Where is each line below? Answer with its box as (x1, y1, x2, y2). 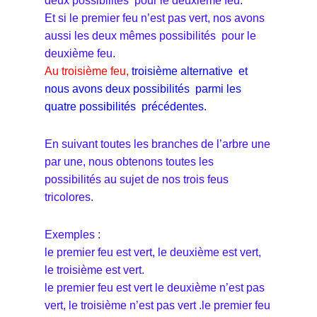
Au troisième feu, (45, 64, 132, 77)
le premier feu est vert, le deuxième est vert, (45, 246, 261, 258)
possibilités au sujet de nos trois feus (45, 173, 229, 185)
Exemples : (45, 228, 100, 241)
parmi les (192, 82, 241, 95)
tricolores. (45, 190, 96, 203)
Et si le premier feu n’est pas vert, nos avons (45, 11, 265, 24)
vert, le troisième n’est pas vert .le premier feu (45, 299, 270, 311)
